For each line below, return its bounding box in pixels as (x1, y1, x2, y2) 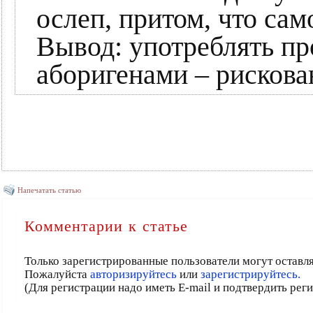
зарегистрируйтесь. (200, 268, 300, 281)
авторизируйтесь (89, 268, 177, 281)
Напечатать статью (17, 186, 81, 194)
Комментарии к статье (24, 217, 188, 235)
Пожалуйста (24, 268, 90, 281)
